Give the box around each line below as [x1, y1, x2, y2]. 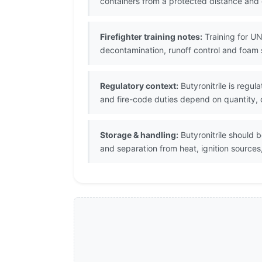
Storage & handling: [100, 130, 178, 140]
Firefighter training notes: [100, 32, 202, 42]
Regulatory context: [100, 81, 178, 91]
